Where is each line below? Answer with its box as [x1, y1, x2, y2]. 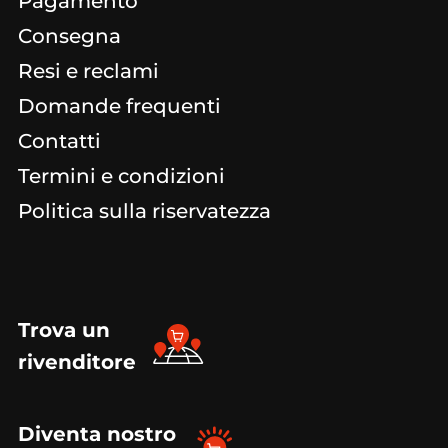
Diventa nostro [18, 421, 176, 446]
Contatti [18, 128, 101, 153]
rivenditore [18, 349, 136, 374]
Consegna [18, 23, 121, 48]
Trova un [18, 317, 110, 342]
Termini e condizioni [18, 163, 225, 188]
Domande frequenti [18, 93, 221, 118]
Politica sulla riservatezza [18, 198, 271, 223]
